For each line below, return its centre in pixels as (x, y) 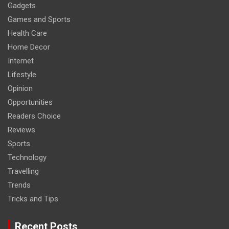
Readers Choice (34, 116)
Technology (27, 158)
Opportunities (30, 102)
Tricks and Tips (33, 199)
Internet (21, 61)
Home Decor (29, 47)
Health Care (27, 33)
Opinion (20, 89)
